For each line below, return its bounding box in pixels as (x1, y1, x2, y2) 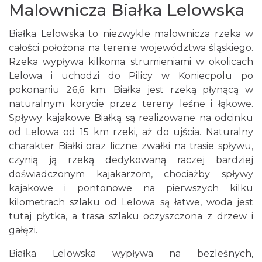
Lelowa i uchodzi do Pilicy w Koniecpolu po (9, 70, 253, 81)
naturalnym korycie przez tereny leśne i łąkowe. (9, 98, 253, 109)
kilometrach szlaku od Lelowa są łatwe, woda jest (9, 196, 253, 208)
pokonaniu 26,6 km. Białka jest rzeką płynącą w (9, 84, 253, 95)
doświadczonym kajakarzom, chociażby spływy (9, 168, 253, 180)
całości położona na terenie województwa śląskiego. (9, 42, 253, 53)
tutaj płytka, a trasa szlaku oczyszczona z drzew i (9, 211, 253, 222)
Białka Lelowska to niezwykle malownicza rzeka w (9, 28, 253, 39)
